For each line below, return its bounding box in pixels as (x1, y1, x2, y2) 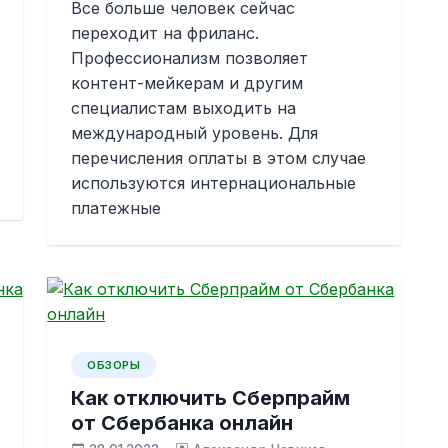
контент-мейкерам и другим (71, 73, 304, 93)
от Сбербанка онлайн (71, 411, 294, 435)
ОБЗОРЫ (87, 358, 141, 372)
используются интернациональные (71, 173, 357, 193)
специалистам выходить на (71, 98, 297, 118)
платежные (71, 198, 162, 218)
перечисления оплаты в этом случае (71, 148, 367, 168)
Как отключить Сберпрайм (71, 386, 351, 410)
